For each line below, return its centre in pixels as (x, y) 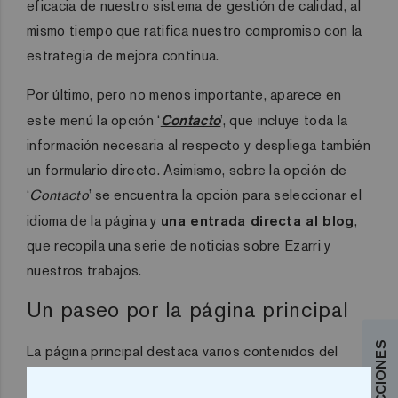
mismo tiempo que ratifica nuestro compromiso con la (195, 30)
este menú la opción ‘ (94, 120)
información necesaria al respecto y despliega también (199, 145)
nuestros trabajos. (84, 270)
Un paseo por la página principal (188, 309)
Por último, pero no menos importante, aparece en (184, 94)
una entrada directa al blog (258, 220)
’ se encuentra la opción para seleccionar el (225, 195)
